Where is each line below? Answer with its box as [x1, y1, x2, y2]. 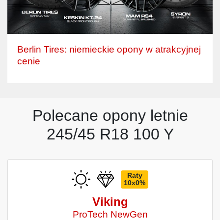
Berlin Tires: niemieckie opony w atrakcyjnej [17, 44, 201, 55]
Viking [92, 195, 128, 209]
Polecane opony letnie [32, 107, 188, 125]
